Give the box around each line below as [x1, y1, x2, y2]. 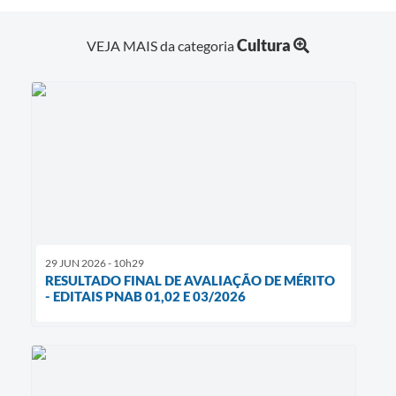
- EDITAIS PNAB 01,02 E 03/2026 [45, 287, 246, 304]
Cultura [237, 34, 291, 55]
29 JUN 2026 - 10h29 [45, 255, 144, 270]
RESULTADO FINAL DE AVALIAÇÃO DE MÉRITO [45, 271, 335, 288]
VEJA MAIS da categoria [87, 36, 237, 54]
